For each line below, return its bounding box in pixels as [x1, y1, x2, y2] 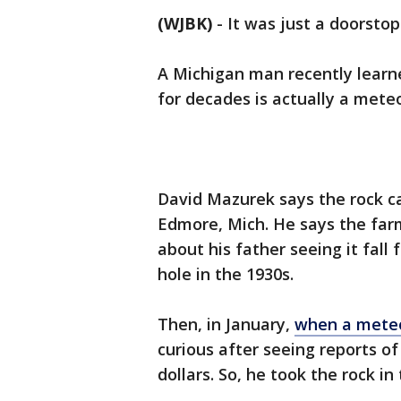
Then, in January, [158, 313, 294, 336]
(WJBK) [158, 13, 212, 35]
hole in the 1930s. [158, 263, 298, 286]
